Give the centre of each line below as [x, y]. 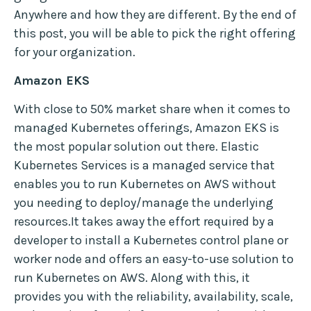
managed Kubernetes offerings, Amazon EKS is [146, 128]
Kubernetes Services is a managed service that [144, 166]
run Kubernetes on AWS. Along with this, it [132, 278]
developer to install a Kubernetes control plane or [151, 241]
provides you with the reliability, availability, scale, [153, 297]
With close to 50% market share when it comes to [152, 109]
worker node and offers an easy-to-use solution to [154, 259]
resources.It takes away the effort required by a [144, 222]
